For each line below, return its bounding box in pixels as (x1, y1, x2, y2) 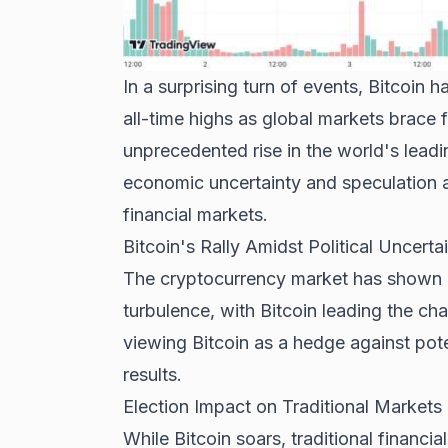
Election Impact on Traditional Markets (122, 396, 442, 418)
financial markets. (122, 204, 268, 226)
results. (122, 364, 182, 386)
